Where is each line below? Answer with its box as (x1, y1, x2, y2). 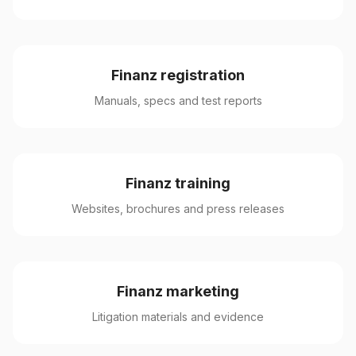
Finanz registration (111, 67, 245, 83)
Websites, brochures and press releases (72, 202, 284, 215)
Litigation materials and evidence (92, 310, 264, 323)
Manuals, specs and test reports (94, 94, 262, 107)
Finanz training (126, 175, 230, 192)
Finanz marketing (117, 283, 239, 300)
